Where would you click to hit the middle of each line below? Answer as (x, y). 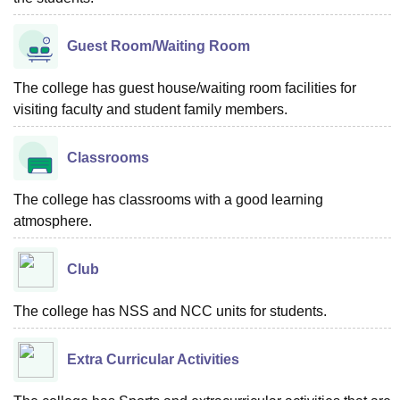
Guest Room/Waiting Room (158, 46)
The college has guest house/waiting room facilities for (185, 88)
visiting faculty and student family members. (150, 109)
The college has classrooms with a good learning (168, 200)
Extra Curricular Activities (153, 359)
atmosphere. (53, 221)
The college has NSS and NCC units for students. (170, 311)
